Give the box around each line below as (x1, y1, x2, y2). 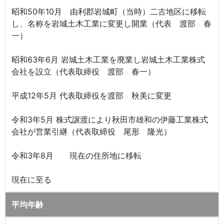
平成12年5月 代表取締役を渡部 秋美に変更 (11, 90, 171, 100)
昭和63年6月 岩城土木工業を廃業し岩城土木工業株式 (11, 54, 205, 64)
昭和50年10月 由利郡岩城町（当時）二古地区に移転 (11, 6, 206, 16)
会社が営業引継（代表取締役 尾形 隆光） (11, 126, 171, 136)
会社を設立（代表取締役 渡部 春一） (11, 66, 155, 76)
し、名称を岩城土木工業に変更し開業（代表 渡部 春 (11, 18, 211, 28)
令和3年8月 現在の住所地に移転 (11, 150, 141, 160)
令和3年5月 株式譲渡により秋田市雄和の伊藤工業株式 (11, 114, 208, 124)
